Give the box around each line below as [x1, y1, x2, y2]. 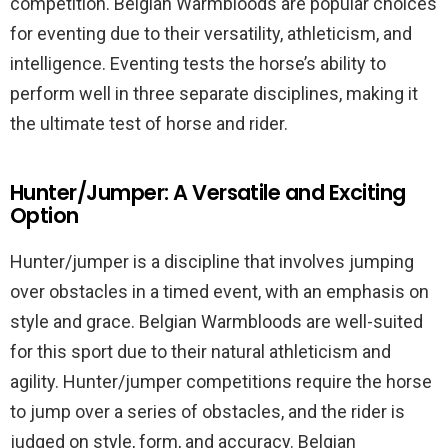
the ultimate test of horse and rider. [10, 113, 288, 134]
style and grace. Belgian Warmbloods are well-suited [10, 311, 423, 332]
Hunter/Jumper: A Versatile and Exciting [10, 178, 406, 207]
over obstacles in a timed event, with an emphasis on [10, 281, 429, 302]
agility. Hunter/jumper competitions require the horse [10, 371, 432, 392]
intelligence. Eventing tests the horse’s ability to [10, 53, 386, 74]
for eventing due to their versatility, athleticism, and [10, 23, 412, 44]
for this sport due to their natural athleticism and [10, 341, 391, 362]
